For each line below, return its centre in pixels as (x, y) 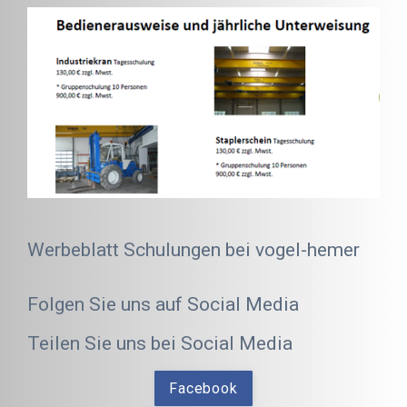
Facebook (203, 388)
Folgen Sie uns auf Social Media (163, 304)
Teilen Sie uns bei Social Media (160, 343)
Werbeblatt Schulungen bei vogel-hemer (194, 250)
